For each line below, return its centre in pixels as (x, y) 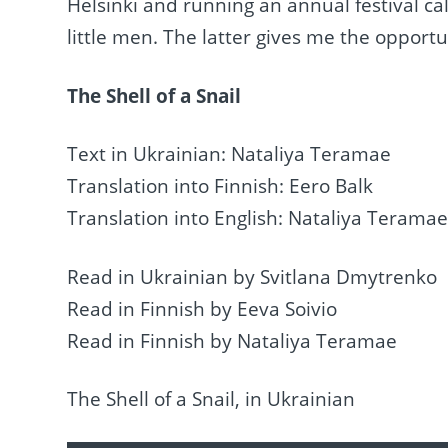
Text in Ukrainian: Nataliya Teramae (229, 154)
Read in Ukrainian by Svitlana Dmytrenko (252, 276)
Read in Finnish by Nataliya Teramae (232, 340)
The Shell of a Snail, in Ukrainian (211, 399)
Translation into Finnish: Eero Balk (220, 186)
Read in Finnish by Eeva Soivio (202, 308)
